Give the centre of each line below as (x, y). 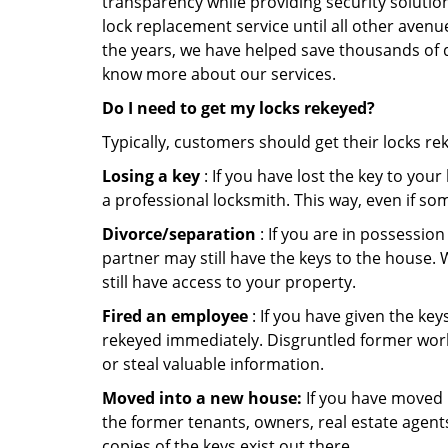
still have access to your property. (229, 282)
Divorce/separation (179, 234)
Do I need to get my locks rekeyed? (238, 108)
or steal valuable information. (213, 364)
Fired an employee (175, 316)
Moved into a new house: (202, 398)
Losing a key (151, 176)
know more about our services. (219, 74)
